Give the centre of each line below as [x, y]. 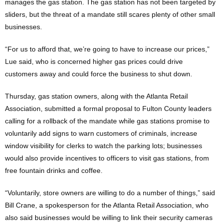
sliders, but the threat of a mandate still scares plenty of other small [110, 14]
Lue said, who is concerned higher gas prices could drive [94, 61]
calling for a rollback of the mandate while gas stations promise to [107, 121]
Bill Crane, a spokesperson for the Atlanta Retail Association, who [107, 205]
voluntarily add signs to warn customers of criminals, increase [101, 133]
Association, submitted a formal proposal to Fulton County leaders [108, 109]
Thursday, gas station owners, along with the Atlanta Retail [96, 96]
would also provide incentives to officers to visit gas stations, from [107, 158]
